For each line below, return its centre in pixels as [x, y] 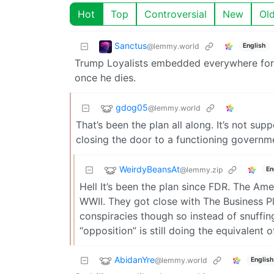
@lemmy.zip [201, 170]
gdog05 [132, 108]
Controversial [176, 14]
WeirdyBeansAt [150, 169]
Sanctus [131, 46]
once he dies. [105, 77]
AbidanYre [135, 260]
